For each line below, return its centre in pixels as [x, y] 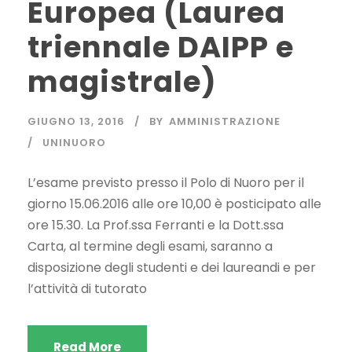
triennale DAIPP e [161, 48]
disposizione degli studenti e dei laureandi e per [172, 268]
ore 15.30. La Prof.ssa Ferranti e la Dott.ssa [156, 225]
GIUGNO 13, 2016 [76, 122]
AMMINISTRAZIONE [225, 122]
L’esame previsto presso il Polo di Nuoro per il [166, 183]
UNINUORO [74, 143]
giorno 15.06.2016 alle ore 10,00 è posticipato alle [174, 204]
